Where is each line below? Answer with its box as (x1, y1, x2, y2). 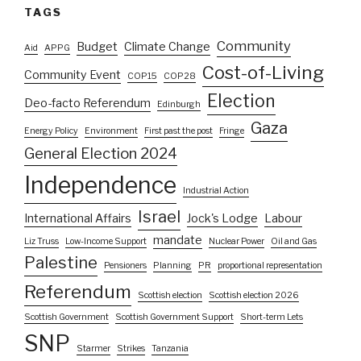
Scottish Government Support (115, 311, 234, 322)
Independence (24, 170, 176, 199)
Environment (85, 125, 138, 136)
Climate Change (124, 39, 210, 53)
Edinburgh (157, 98, 201, 110)
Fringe (219, 125, 244, 136)
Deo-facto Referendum (24, 95, 151, 110)
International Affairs (24, 210, 131, 225)
